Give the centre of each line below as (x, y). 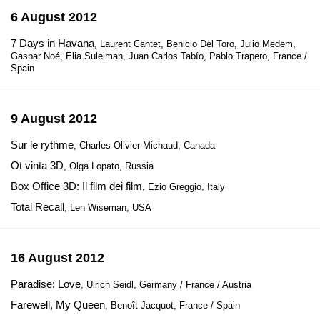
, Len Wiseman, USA (108, 207)
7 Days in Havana (52, 43)
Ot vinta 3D (37, 165)
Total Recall (37, 207)
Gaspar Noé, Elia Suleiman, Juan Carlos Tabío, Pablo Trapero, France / (159, 56)
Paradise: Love (46, 284)
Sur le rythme (42, 145)
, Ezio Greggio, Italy (184, 187)
